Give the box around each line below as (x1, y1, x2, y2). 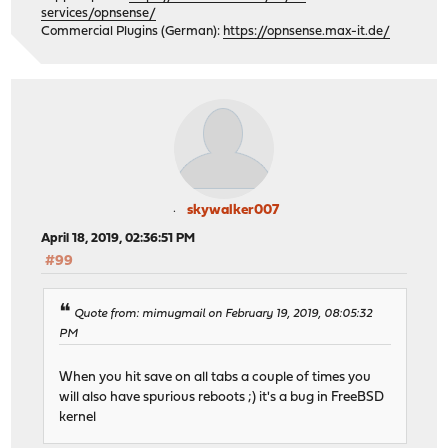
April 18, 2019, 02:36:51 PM (41, 231, 196, 245)
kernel (59, 411, 97, 425)
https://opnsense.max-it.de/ (223, 24, 391, 38)
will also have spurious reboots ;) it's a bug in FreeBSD (59, 391, 385, 405)
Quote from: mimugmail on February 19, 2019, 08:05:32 (74, 308, 373, 321)
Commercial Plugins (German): (41, 24, 224, 38)
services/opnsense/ (41, 6, 157, 20)
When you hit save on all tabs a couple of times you (59, 371, 372, 385)
